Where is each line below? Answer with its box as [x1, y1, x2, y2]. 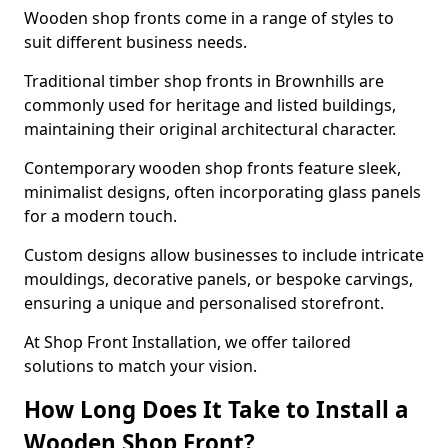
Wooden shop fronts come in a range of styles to [24, 7, 394, 29]
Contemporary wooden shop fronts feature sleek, [24, 157, 401, 179]
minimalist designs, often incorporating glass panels [24, 181, 421, 203]
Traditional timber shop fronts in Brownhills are [24, 70, 384, 92]
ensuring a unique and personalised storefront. [24, 292, 388, 314]
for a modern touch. [24, 205, 181, 227]
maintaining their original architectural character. [24, 118, 400, 140]
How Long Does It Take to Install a [24, 394, 409, 425]
